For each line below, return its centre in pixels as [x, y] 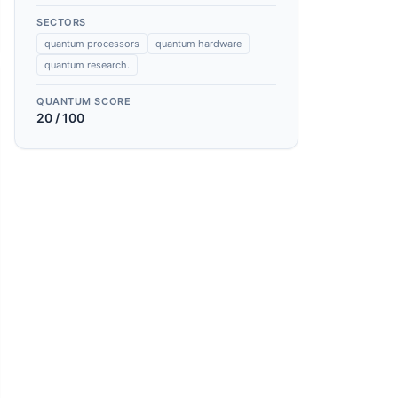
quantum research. [87, 65]
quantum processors [92, 44]
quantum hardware [199, 44]
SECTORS [61, 22]
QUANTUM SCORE [84, 101]
